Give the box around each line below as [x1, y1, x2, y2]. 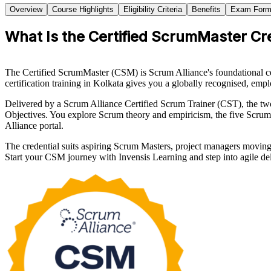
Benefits [192, 5, 221, 15]
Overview [10, 5, 42, 15]
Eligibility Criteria [123, 5, 182, 15]
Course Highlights [52, 5, 114, 15]
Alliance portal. [5, 120, 64, 131]
